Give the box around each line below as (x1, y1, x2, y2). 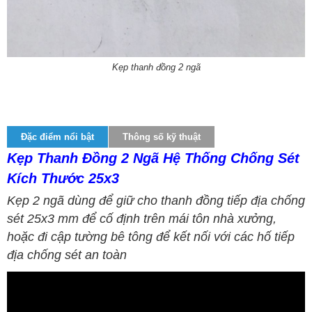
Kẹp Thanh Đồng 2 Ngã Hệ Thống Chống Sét (7, 150, 299, 166)
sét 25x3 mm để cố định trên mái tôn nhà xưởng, (7, 211, 276, 226)
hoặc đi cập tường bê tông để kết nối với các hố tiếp (7, 229, 295, 244)
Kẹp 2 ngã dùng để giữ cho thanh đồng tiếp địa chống (7, 193, 305, 208)
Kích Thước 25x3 (7, 170, 119, 186)
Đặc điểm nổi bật (21, 131, 94, 142)
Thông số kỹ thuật (123, 131, 201, 142)
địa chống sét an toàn (7, 247, 127, 262)
